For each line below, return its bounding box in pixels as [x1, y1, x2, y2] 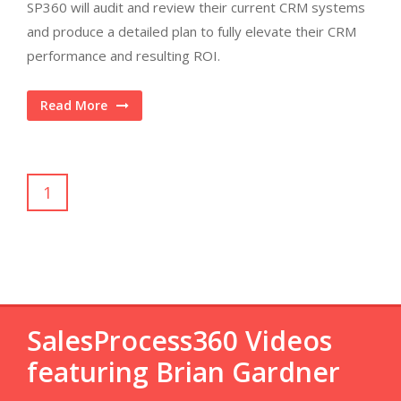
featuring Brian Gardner [27, 354, 340, 390]
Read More [40, 97, 107, 114]
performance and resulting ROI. [27, 47, 242, 64]
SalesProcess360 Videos [27, 322, 332, 359]
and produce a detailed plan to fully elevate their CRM [27, 22, 356, 40]
